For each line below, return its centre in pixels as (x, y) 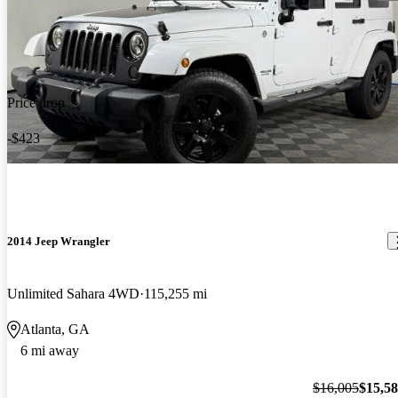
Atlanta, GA (55, 330)
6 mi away (50, 351)
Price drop (36, 102)
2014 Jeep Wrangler (59, 241)
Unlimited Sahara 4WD (73, 294)
